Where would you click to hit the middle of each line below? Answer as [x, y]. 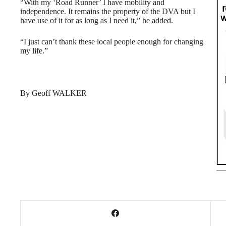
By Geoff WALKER [53, 93]
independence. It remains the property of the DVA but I [108, 11]
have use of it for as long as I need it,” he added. [97, 20]
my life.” [34, 51]
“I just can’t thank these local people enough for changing [112, 42]
